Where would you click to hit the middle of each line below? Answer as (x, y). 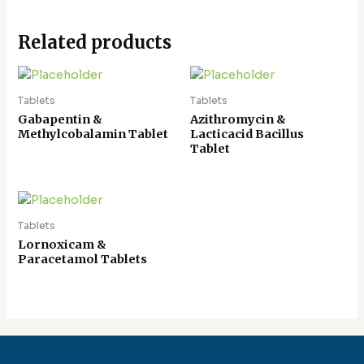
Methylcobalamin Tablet (93, 134)
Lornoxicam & (63, 245)
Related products (95, 42)
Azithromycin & (238, 119)
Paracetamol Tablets (83, 260)
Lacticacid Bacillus (247, 134)
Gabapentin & (61, 119)
